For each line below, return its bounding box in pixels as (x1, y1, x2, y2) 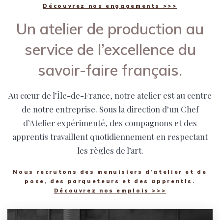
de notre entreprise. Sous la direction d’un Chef (21, 103, 199, 114)
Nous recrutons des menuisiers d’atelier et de (13, 168, 207, 175)
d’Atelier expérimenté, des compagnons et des (23, 117, 197, 128)
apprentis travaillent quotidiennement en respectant (12, 131, 208, 142)
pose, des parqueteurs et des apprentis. (25, 177, 195, 185)
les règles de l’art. (77, 144, 143, 156)
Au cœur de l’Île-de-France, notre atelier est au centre (8, 89, 212, 101)
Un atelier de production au (16, 19, 204, 38)
